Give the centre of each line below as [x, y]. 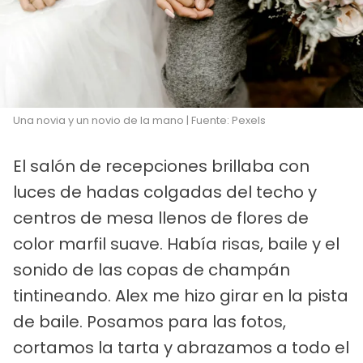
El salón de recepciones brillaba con [161, 167]
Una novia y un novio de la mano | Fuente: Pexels [139, 121]
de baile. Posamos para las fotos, [149, 322]
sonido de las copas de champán [152, 270]
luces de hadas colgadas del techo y [165, 192]
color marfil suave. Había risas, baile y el [176, 244]
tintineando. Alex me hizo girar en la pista [181, 296]
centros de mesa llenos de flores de [161, 218]
